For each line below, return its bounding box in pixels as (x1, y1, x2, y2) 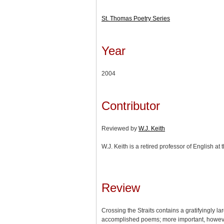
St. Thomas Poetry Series (101, 14, 170, 22)
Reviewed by (101, 124, 138, 132)
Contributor (101, 98, 160, 112)
